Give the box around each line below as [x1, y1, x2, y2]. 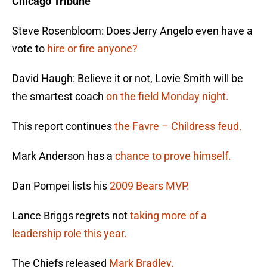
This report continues [12, 120, 114, 133]
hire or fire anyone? [47, 42, 138, 55]
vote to [12, 42, 47, 55]
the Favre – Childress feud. [114, 120, 242, 133]
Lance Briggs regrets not [12, 209, 130, 222]
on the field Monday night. [106, 90, 229, 103]
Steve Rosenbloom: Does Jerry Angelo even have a [12, 24, 253, 38]
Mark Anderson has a [12, 150, 115, 163]
